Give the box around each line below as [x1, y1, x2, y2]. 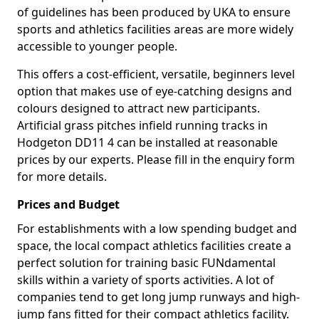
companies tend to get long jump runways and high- [17, 289, 300, 305]
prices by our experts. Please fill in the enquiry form [17, 152, 295, 167]
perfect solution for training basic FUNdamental [17, 255, 276, 271]
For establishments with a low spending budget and [17, 221, 297, 236]
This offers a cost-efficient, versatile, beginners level [17, 66, 295, 82]
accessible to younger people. [17, 38, 177, 54]
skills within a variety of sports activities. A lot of [17, 272, 274, 288]
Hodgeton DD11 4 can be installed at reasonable [17, 135, 278, 150]
